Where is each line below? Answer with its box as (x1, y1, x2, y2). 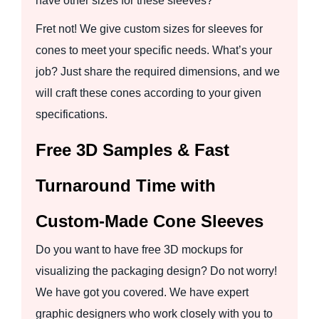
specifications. (36, 108, 108, 120)
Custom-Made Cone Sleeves (36, 211, 263, 231)
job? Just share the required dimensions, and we (36, 65, 280, 78)
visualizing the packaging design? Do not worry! (36, 264, 280, 277)
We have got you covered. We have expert (36, 286, 249, 298)
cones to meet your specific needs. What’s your (36, 43, 272, 56)
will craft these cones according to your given (36, 86, 261, 99)
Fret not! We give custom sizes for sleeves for (36, 22, 263, 35)
